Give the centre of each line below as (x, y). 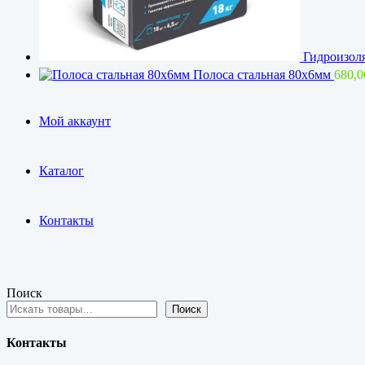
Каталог (62, 171)
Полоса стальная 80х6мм (262, 75)
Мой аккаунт (75, 121)
